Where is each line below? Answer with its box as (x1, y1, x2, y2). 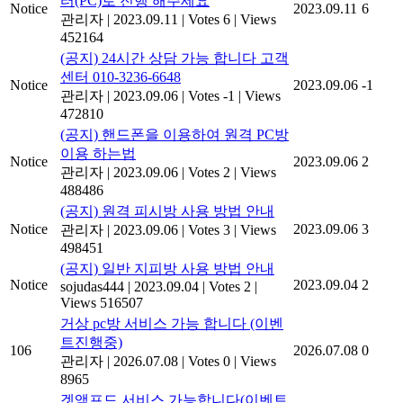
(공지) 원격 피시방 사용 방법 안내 (60, 203, 274, 219)
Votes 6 (188, 12, 230, 28)
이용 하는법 (60, 146, 136, 162)
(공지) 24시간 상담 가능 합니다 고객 (60, 50, 289, 67)
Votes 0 (188, 354, 230, 370)
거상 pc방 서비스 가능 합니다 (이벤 (60, 316, 283, 332)
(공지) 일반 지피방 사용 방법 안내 (60, 261, 274, 277)
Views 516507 (60, 295, 143, 311)
